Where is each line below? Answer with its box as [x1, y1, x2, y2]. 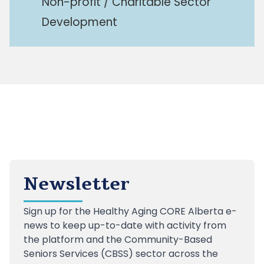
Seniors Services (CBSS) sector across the [24, 247, 218, 260]
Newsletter [24, 172, 130, 196]
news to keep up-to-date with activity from [24, 219, 226, 232]
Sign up [24, 204, 57, 218]
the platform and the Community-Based [24, 233, 212, 246]
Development [42, 14, 117, 30]
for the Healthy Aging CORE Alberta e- [57, 204, 237, 218]
